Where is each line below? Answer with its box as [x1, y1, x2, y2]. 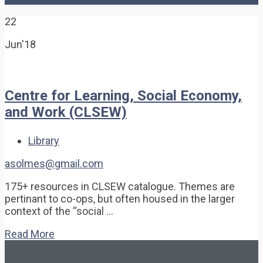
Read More [5, 227, 55, 240]
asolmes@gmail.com [5, 157, 103, 170]
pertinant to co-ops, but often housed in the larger [5, 192, 235, 205]
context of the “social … [5, 204, 113, 217]
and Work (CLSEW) [5, 103, 127, 120]
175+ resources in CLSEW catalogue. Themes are [5, 180, 235, 193]
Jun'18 [5, 38, 36, 50]
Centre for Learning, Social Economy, [5, 87, 242, 104]
